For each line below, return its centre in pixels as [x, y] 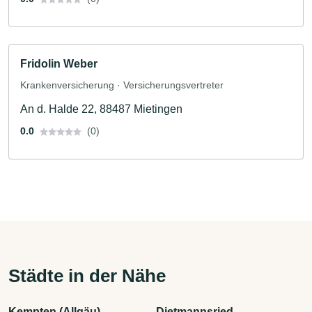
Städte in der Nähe [87, 275]
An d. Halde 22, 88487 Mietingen [101, 109]
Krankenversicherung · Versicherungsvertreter [122, 85]
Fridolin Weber [59, 63]
